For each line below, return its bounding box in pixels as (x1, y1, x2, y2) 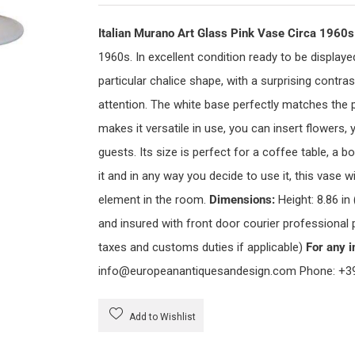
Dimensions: (208, 193, 275, 207)
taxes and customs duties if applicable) (97, 240, 306, 254)
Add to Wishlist (126, 311, 196, 323)
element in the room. (97, 193, 209, 207)
